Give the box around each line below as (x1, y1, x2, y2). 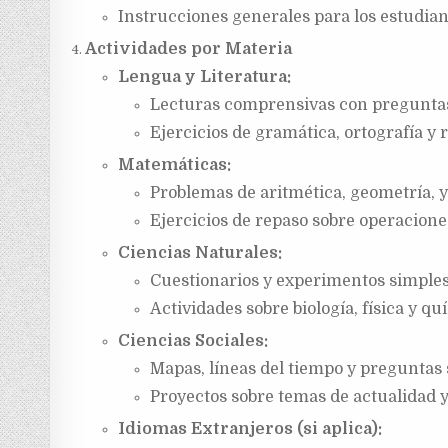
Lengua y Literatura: (117, 67, 291, 86)
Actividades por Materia (85, 39, 293, 58)
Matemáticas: (117, 155, 231, 174)
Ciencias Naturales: (117, 243, 282, 262)
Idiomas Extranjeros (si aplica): (117, 419, 382, 438)
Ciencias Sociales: (117, 331, 268, 350)
